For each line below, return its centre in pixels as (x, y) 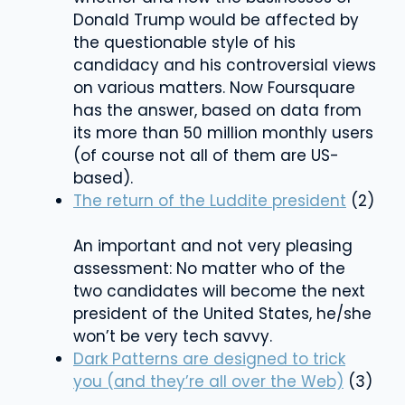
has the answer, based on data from (217, 110)
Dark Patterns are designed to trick (209, 358)
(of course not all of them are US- (206, 155)
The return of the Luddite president (210, 200)
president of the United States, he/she (222, 313)
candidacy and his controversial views (225, 65)
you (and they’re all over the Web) (208, 381)
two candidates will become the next (219, 291)
